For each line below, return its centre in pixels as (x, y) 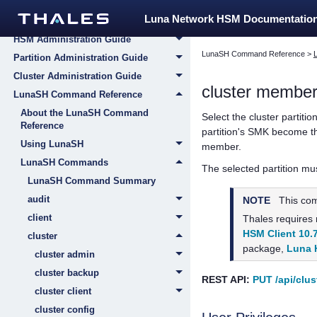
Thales (258, 219)
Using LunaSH (52, 144)
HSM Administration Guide (72, 39)
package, (265, 249)
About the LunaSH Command (85, 113)
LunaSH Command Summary (92, 181)
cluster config (65, 310)
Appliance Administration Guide (84, 21)
